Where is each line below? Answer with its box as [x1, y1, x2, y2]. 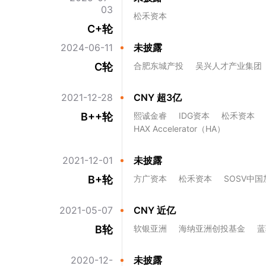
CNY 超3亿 [134, 91, 182, 103]
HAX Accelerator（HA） [134, 123, 225, 134]
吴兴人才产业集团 [195, 61, 262, 71]
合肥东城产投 [134, 61, 183, 71]
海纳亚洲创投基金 [179, 223, 245, 233]
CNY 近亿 [134, 204, 176, 216]
